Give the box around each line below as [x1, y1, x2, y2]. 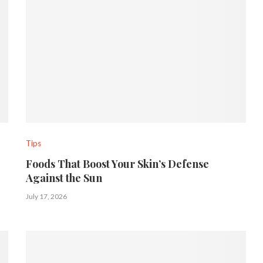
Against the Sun [26, 171, 103, 186]
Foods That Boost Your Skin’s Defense [26, 157, 210, 171]
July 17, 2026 [26, 192, 68, 201]
